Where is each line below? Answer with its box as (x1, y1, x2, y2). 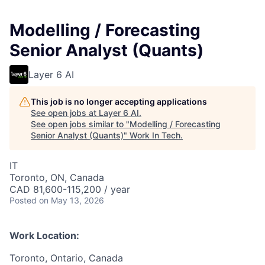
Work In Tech (130, 130, 180, 141)
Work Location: (9, 230, 79, 242)
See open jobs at (31, 108, 99, 118)
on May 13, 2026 (39, 195, 104, 206)
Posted (9, 195, 37, 206)
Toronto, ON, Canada (9, 172, 104, 184)
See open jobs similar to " (31, 119, 130, 130)
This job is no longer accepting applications (31, 96, 207, 107)
